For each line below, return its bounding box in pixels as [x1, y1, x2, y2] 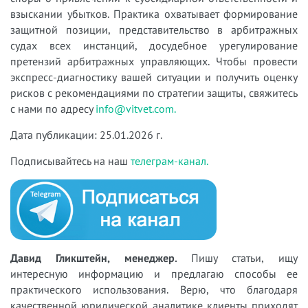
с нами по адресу [10, 101, 96, 115]
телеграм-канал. [131, 153, 208, 168]
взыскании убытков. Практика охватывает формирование [10, 6, 298, 21]
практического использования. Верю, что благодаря [10, 283, 298, 297]
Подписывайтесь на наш [10, 153, 131, 168]
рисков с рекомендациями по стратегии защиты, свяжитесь [10, 85, 298, 100]
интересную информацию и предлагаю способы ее [10, 267, 298, 281]
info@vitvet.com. [96, 101, 176, 115]
